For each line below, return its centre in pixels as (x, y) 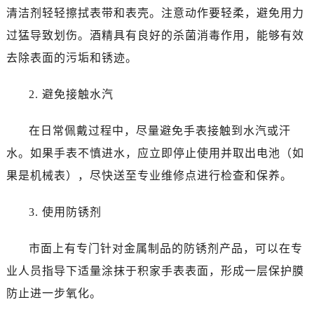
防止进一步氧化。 (54, 293)
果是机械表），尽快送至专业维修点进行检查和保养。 (149, 175)
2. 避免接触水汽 (71, 94)
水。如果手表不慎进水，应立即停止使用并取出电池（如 (155, 153)
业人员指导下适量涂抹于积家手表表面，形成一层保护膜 (155, 271)
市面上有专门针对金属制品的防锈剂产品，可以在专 (165, 248)
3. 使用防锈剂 (65, 212)
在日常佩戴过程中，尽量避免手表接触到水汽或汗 (159, 130)
